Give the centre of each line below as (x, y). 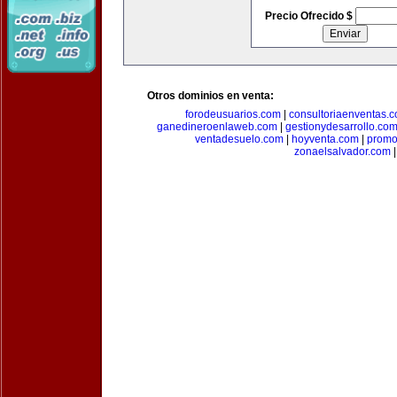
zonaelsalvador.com (342, 152)
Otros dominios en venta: (210, 96)
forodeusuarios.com (233, 114)
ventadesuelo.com (239, 139)
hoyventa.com (325, 139)
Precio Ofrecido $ (310, 16)
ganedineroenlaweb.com (217, 127)
